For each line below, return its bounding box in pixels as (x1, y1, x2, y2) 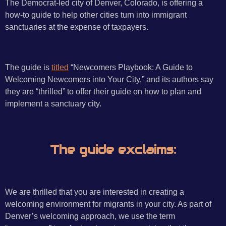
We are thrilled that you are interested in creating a (5, 187, 184, 196)
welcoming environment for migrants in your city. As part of (5, 199, 211, 208)
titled (51, 63, 69, 72)
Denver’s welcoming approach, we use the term (5, 211, 175, 220)
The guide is (5, 63, 49, 72)
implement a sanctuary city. (5, 99, 101, 108)
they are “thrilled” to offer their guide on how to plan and (5, 87, 201, 96)
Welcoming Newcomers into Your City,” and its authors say (5, 75, 213, 84)
